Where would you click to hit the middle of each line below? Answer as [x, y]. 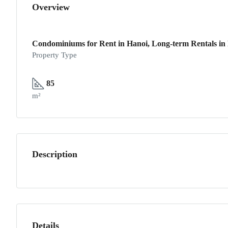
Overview [51, 7]
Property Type [54, 55]
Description [55, 154]
